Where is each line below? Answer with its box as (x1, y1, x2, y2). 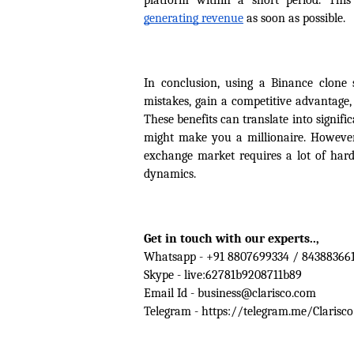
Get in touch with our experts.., (144, 231, 322, 246)
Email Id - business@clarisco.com (144, 285, 316, 300)
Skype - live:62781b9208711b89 (144, 267, 302, 282)
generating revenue (144, 11, 243, 25)
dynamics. (144, 166, 196, 181)
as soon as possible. (243, 11, 345, 25)
